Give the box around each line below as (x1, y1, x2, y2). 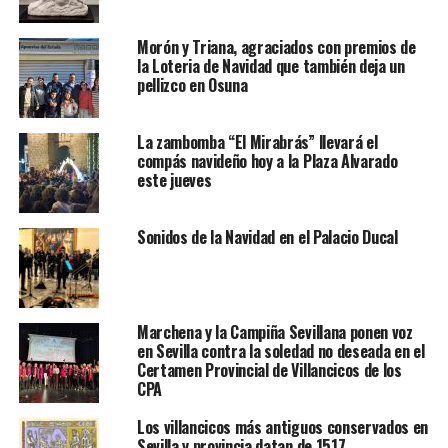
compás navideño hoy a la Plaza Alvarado (136, 149, 398, 174)
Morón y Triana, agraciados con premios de (136, 35, 416, 60)
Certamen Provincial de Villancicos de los (136, 358, 402, 383)
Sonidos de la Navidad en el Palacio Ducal (136, 225, 398, 250)
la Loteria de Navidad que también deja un (136, 54, 405, 79)
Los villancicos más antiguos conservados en (136, 415, 429, 440)
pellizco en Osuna (136, 73, 248, 98)
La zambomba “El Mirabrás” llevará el (136, 130, 378, 155)
